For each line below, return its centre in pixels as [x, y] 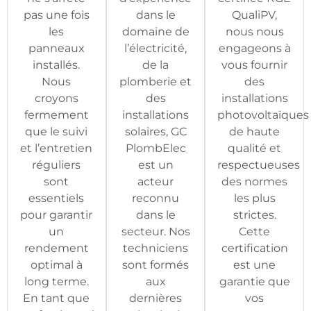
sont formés [155, 265]
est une [255, 265]
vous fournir [255, 65]
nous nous [254, 32]
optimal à [56, 265]
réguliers [57, 165]
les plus [254, 198]
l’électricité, [155, 48]
